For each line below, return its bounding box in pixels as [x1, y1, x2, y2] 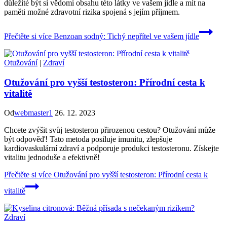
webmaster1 [14, 108, 53, 118]
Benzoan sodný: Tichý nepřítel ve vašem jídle [52, 31, 199, 41]
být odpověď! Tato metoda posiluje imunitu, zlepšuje [4, 135, 172, 144]
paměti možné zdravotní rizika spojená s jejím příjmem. [4, 7, 180, 16]
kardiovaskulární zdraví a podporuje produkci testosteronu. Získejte [4, 144, 219, 153]
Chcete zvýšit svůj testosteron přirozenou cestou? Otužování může [4, 126, 215, 135]
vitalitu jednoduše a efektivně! [4, 153, 100, 162]
